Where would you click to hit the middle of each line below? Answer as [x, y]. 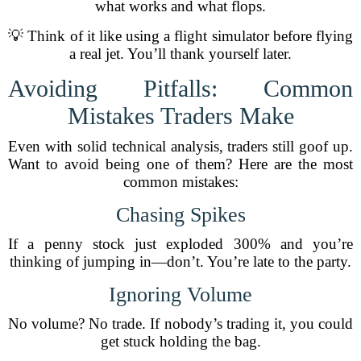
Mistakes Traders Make [180, 116]
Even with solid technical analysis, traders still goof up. [180, 146]
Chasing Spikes [180, 215]
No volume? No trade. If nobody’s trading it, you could [180, 324]
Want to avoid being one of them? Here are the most [180, 164]
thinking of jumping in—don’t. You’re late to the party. [180, 261]
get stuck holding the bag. [180, 341]
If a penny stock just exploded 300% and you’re [180, 244]
